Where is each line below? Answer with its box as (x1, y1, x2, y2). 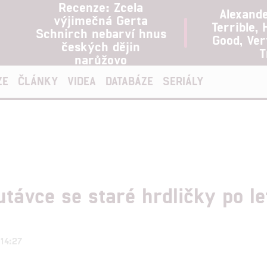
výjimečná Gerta (54, 12, 148, 27)
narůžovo (74, 51, 127, 67)
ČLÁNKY (18, 74, 58, 88)
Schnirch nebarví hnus (35, 25, 166, 41)
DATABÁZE (105, 74, 153, 88)
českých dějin (61, 38, 140, 54)
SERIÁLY (163, 74, 203, 88)
